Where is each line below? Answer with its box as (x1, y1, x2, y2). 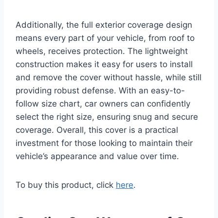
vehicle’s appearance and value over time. (16, 151, 179, 162)
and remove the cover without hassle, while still (16, 73, 201, 83)
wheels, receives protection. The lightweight (16, 46, 188, 56)
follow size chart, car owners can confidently (16, 99, 190, 109)
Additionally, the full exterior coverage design (16, 20, 192, 30)
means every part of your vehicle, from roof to (16, 33, 195, 43)
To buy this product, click (16, 180, 116, 190)
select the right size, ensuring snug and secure (16, 112, 198, 122)
